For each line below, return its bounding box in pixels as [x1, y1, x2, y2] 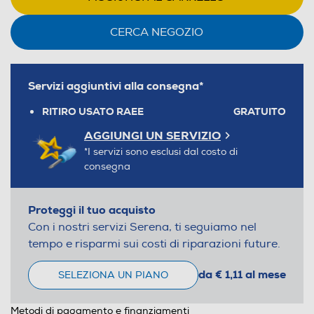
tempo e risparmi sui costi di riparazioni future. [27, 236, 280, 251]
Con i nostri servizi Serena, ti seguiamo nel [27, 219, 257, 234]
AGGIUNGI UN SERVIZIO [83, 128, 221, 143]
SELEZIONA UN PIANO [57, 268, 168, 281]
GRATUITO [233, 104, 286, 118]
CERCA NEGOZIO [110, 25, 204, 39]
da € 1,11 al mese [198, 267, 286, 282]
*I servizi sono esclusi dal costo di [83, 145, 238, 158]
